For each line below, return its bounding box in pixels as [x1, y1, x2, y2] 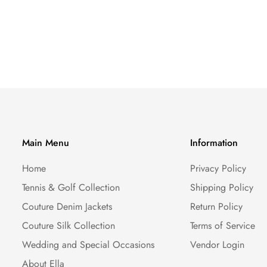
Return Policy [190, 200, 243, 213]
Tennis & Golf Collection [21, 181, 120, 194]
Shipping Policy [190, 181, 254, 194]
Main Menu [21, 136, 69, 150]
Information [190, 136, 238, 150]
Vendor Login [190, 238, 245, 252]
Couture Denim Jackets [21, 200, 112, 213]
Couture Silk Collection [21, 219, 115, 232]
